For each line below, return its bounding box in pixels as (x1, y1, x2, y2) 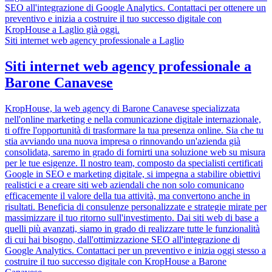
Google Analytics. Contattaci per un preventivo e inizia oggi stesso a (5, 245, 266, 256)
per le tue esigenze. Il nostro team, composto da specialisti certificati (5, 157, 263, 168)
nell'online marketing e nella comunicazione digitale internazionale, (5, 114, 261, 124)
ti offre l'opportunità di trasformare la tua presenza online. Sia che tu (5, 124, 263, 135)
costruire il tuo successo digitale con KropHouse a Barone (5, 256, 226, 267)
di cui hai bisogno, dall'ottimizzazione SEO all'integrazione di (5, 234, 240, 245)
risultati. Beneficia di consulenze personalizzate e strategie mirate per (5, 201, 267, 212)
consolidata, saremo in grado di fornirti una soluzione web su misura (5, 146, 265, 157)
